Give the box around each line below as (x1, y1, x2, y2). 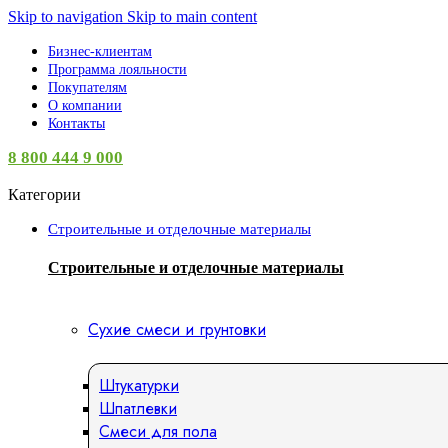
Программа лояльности (48, 62, 187, 77)
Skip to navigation (8, 8, 127, 25)
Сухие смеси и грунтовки (88, 317, 266, 341)
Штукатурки (99, 373, 179, 397)
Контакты (48, 116, 105, 131)
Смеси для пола (99, 419, 217, 443)
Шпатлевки (99, 396, 177, 420)
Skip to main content (127, 8, 257, 25)
